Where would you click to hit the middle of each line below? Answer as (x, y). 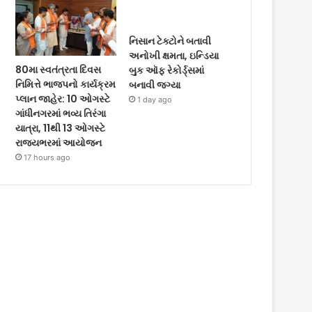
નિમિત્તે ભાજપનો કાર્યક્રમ (66, 85)
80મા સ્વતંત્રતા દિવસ (58, 70)
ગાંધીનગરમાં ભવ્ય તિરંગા (61, 114)
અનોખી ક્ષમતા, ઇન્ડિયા (174, 55)
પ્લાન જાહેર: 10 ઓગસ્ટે (63, 99)
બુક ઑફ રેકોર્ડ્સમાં (167, 70)
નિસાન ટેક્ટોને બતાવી (170, 41)
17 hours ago (47, 158)
